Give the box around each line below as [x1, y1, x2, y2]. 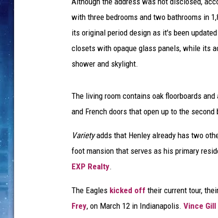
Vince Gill [183, 201, 216, 211]
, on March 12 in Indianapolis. [87, 201, 183, 211]
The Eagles [72, 185, 109, 195]
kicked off [109, 185, 145, 195]
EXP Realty [72, 162, 109, 171]
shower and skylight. [72, 59, 138, 69]
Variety [72, 130, 94, 140]
